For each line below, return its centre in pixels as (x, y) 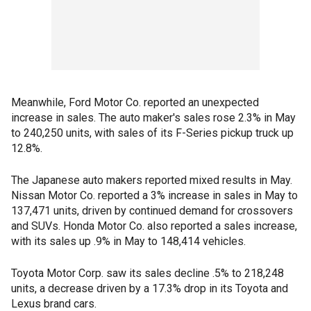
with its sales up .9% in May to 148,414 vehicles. (128, 241)
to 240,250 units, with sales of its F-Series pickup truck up (152, 133)
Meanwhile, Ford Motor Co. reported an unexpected (135, 102)
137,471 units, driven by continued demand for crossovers (152, 211)
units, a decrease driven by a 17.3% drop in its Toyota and (150, 288)
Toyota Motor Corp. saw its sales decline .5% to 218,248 (148, 273)
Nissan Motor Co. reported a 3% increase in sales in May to (154, 195)
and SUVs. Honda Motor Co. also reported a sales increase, (154, 226)
